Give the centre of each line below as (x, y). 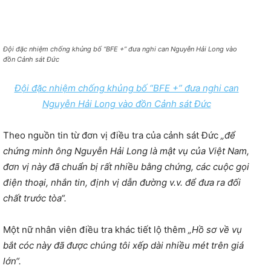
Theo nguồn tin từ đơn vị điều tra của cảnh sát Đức (112, 135)
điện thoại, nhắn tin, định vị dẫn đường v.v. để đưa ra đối (122, 183)
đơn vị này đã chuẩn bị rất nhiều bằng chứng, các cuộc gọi (126, 167)
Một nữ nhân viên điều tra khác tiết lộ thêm (96, 230)
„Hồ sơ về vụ (215, 230)
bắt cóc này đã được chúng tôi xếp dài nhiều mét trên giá (123, 246)
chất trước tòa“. (35, 198)
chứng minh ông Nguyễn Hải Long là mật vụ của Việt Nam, (126, 151)
